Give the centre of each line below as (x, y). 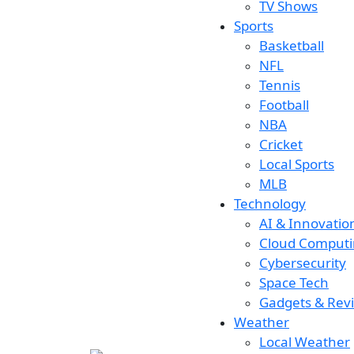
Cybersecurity (303, 263)
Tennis (280, 85)
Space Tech (294, 282)
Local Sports (297, 164)
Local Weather (305, 342)
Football (284, 105)
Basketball (292, 45)
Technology (270, 203)
